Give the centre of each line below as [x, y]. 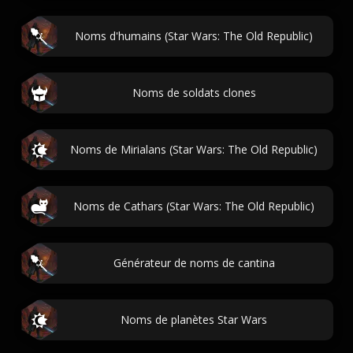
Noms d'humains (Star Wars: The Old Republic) [194, 36]
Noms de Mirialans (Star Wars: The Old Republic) [194, 149]
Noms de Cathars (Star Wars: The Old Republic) [194, 206]
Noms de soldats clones [194, 93]
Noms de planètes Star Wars [194, 320]
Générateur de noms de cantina [194, 263]
